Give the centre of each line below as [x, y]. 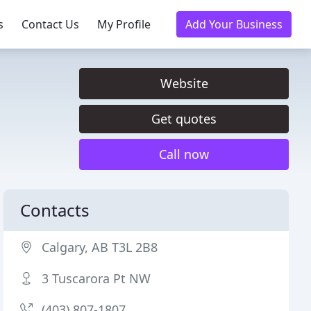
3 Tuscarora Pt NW [96, 278]
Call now [184, 154]
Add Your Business [234, 24]
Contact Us [50, 24]
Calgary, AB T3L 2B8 [100, 247]
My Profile [124, 24]
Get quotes [184, 119]
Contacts [55, 210]
